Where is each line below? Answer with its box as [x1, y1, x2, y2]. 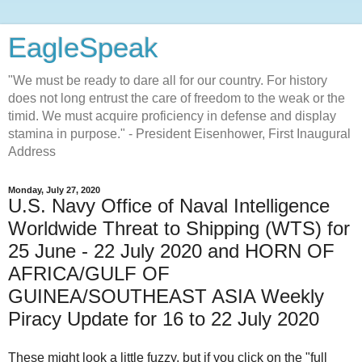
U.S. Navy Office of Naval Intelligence [8, 195, 330, 217]
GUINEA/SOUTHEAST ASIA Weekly [8, 285, 324, 307]
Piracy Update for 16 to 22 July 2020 [8, 308, 319, 330]
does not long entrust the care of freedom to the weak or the [8, 91, 345, 105]
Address [8, 145, 56, 158]
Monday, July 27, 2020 [8, 185, 100, 195]
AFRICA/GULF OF [8, 263, 170, 284]
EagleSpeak [8, 32, 158, 63]
